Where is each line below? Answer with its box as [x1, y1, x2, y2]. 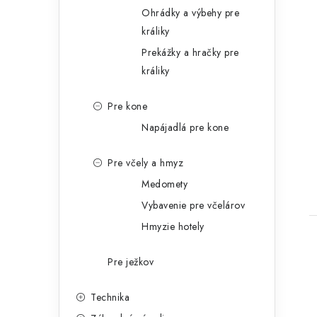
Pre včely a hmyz [108, 156, 183, 171]
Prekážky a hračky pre [142, 45, 239, 60]
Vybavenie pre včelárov [142, 198, 245, 213]
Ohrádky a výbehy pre [142, 6, 239, 21]
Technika [91, 290, 129, 305]
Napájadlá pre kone [142, 120, 229, 135]
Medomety [142, 177, 188, 192]
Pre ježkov [108, 255, 154, 270]
